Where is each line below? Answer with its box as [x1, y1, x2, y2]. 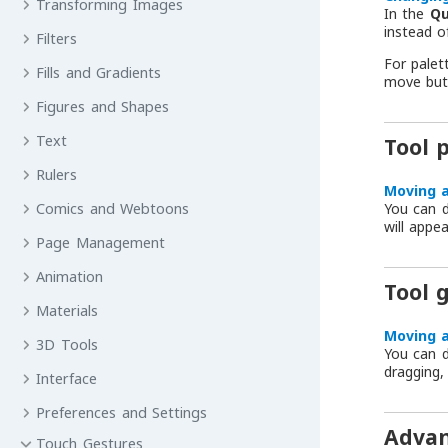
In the [384, 3, 430, 23]
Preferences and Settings [36, 403, 208, 422]
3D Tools [36, 335, 98, 354]
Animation [36, 267, 104, 286]
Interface [36, 369, 98, 388]
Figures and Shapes [36, 97, 170, 116]
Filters [36, 29, 78, 48]
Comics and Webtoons [36, 199, 190, 218]
